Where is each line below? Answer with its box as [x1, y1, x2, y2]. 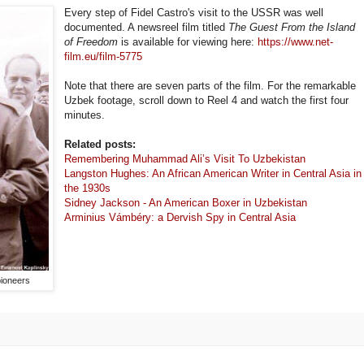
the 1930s [64, 182, 111, 195]
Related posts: [64, 138, 136, 151]
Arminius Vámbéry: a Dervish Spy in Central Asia [64, 211, 297, 224]
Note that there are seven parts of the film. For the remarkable [64, 80, 357, 93]
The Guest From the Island [228, 21, 356, 34]
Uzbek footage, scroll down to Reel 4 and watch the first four [64, 94, 349, 107]
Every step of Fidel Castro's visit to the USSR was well [64, 6, 324, 19]
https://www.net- [258, 36, 334, 49]
